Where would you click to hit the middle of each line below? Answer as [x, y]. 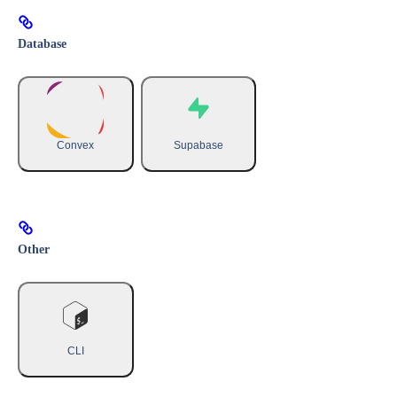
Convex [76, 145]
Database [42, 43]
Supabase [198, 145]
